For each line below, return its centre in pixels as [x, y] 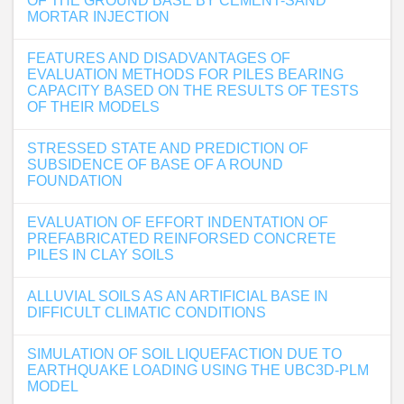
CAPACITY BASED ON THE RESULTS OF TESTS [193, 91]
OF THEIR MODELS [93, 107]
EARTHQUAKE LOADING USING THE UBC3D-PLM [198, 370]
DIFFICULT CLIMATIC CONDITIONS [147, 312]
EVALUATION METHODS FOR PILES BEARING [185, 74]
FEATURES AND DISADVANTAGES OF [159, 58]
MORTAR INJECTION [98, 17]
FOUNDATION [75, 181]
